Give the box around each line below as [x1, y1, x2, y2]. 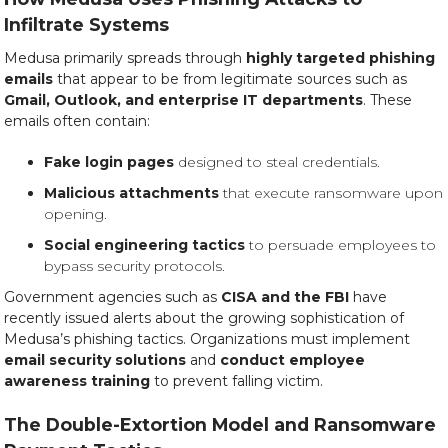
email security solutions [4, 351, 186, 369]
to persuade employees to [245, 236, 436, 254]
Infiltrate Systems [4, 14, 169, 35]
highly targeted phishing [246, 49, 435, 67]
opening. [44, 205, 107, 223]
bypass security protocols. [44, 257, 225, 275]
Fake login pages [44, 153, 174, 171]
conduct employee [220, 351, 365, 369]
